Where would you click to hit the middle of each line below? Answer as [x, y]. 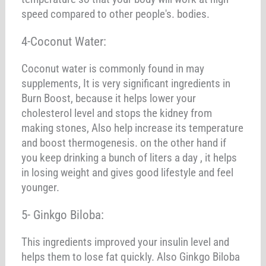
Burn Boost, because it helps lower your [109, 98]
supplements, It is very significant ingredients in [126, 83]
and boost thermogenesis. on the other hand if [124, 142]
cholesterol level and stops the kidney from [117, 113]
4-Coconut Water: [64, 41]
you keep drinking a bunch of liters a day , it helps [129, 157]
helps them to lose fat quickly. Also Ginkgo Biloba [131, 256]
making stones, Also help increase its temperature [133, 128]
